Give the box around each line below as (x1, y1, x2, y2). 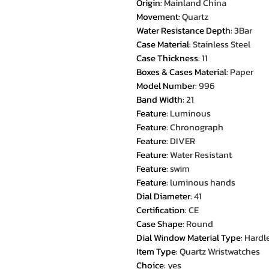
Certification (136, 203, 185, 217)
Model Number (136, 79, 195, 92)
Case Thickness (136, 51, 198, 65)
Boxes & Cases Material (136, 65, 226, 79)
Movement (136, 10, 178, 23)
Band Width (136, 92, 183, 106)
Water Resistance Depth (136, 23, 231, 37)
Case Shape (136, 217, 183, 231)
